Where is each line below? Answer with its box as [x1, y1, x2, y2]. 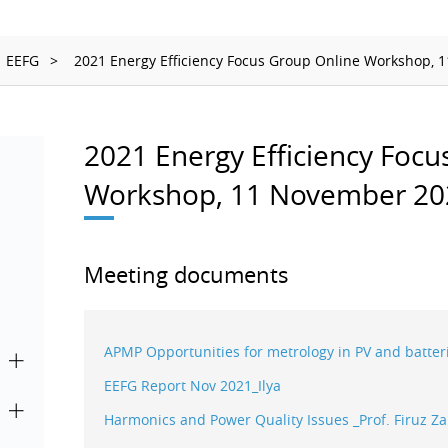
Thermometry [213, 33, 319, 55]
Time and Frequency [213, 58, 367, 80]
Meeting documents [84, 260, 289, 289]
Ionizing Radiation [213, 8, 348, 30]
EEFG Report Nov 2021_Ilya [104, 376, 281, 395]
